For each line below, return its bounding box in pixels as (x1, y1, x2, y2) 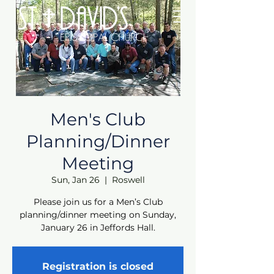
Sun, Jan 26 (51, 174, 100, 185)
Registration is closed (42, 261, 154, 272)
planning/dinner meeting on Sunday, (20, 209, 176, 220)
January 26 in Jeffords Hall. (40, 222, 155, 233)
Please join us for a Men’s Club (33, 196, 163, 207)
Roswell (111, 174, 145, 185)
